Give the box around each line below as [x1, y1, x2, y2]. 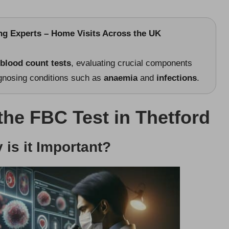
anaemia [104, 73, 138, 83]
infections [156, 73, 197, 83]
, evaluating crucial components [71, 58, 192, 68]
